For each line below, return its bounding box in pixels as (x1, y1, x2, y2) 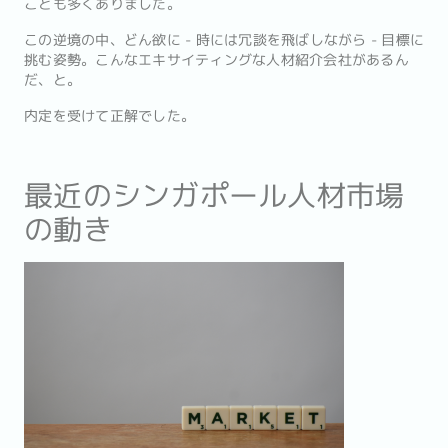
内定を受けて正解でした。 (24, 106, 195, 126)
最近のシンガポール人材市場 (24, 175, 405, 215)
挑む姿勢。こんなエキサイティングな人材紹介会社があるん (24, 50, 409, 70)
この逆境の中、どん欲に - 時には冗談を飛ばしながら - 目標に (24, 30, 424, 50)
